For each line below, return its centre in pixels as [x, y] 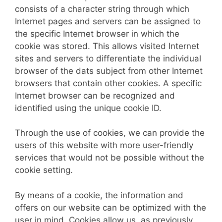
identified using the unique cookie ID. [88, 108]
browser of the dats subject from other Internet [109, 71]
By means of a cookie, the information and [99, 195]
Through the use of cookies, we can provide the [110, 133]
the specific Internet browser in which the [97, 33]
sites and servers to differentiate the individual [108, 58]
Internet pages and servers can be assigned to [108, 21]
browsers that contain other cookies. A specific [108, 83]
